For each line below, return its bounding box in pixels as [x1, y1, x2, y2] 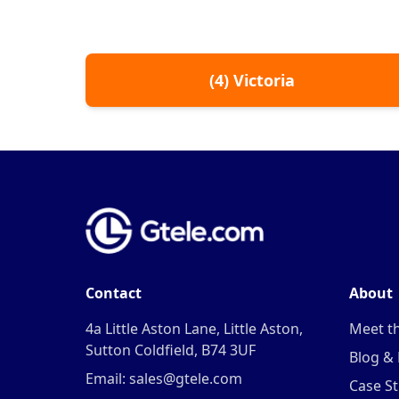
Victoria [232, 69, 295, 92]
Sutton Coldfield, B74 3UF [85, 340, 256, 360]
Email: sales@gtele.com [85, 369, 242, 388]
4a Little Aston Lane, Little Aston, [85, 319, 303, 338]
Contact [85, 283, 142, 303]
